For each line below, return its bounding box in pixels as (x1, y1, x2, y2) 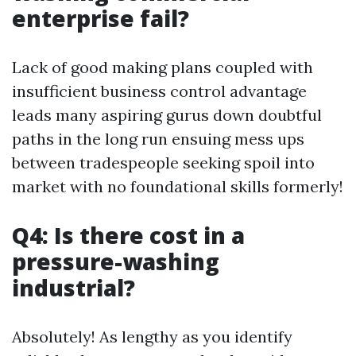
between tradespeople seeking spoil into (12, 153, 315, 172)
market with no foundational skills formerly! (12, 176, 343, 196)
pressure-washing (12, 246, 219, 277)
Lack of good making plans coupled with (12, 57, 313, 77)
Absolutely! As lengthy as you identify (12, 327, 292, 346)
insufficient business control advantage (12, 81, 307, 101)
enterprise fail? (12, 3, 189, 33)
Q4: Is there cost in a (12, 220, 245, 250)
